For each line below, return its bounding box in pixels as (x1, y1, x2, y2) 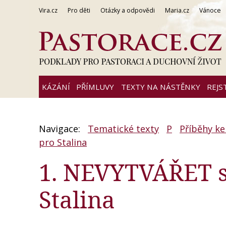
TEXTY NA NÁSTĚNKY (121, 82, 200, 92)
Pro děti (68, 6, 90, 15)
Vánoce (199, 6, 221, 15)
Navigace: (39, 123, 83, 135)
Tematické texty (88, 123, 159, 135)
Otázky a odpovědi (100, 6, 155, 15)
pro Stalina (39, 136, 87, 149)
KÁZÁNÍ (42, 82, 70, 92)
